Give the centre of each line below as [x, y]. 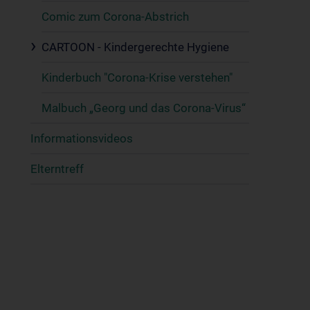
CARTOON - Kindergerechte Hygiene [135, 47]
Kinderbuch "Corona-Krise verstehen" [137, 77]
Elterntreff [57, 169]
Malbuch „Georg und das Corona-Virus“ [144, 108]
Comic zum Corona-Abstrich [115, 17]
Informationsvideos [82, 138]
